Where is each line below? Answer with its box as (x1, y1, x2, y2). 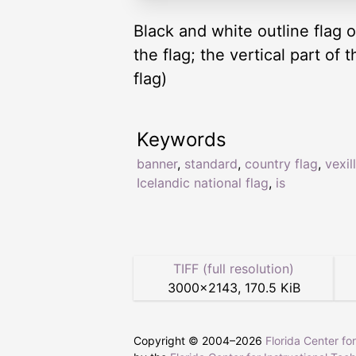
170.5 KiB (244, 280, 300, 296)
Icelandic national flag (137, 175, 269, 192)
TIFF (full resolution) (173, 261, 294, 277)
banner (137, 156, 177, 172)
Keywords (137, 128, 226, 152)
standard (184, 156, 238, 172)
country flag (245, 156, 318, 172)
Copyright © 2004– (133, 334, 235, 348)
